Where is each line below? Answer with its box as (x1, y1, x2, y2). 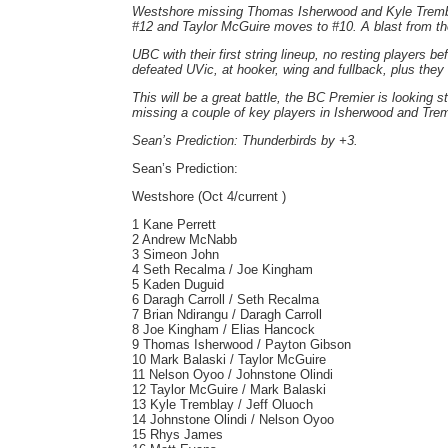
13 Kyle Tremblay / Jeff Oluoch (132, 397, 313, 412)
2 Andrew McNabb (132, 232, 237, 247)
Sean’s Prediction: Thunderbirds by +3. (132, 133, 358, 148)
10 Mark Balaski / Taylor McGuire (132, 352, 326, 367)
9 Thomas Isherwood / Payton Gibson (132, 337, 351, 352)
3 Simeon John (132, 247, 219, 262)
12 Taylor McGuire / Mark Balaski (132, 382, 326, 397)
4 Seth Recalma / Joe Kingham (132, 262, 313, 277)
